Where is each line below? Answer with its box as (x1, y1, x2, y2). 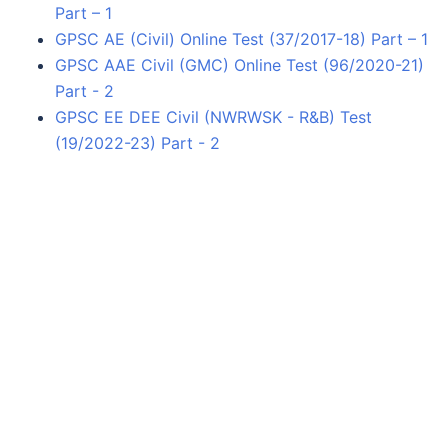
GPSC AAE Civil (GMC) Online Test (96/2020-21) (55, 54, 424, 75)
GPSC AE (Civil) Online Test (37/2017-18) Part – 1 (55, 28, 428, 49)
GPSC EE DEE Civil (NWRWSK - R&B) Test (55, 106, 372, 127)
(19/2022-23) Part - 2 (55, 132, 220, 153)
